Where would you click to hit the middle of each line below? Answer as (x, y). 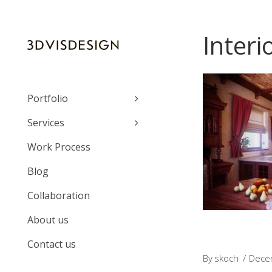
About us (48, 220)
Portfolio (48, 98)
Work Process (59, 147)
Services (46, 123)
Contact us (52, 244)
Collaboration (59, 195)
